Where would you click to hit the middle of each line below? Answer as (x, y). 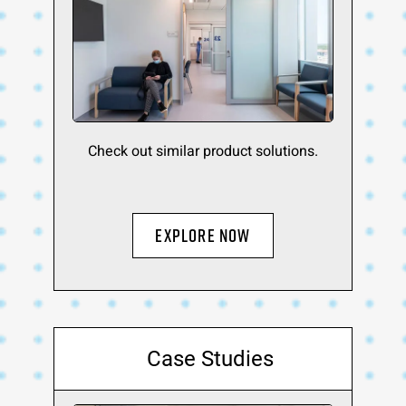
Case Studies (210, 359)
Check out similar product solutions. (203, 151)
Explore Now (203, 235)
